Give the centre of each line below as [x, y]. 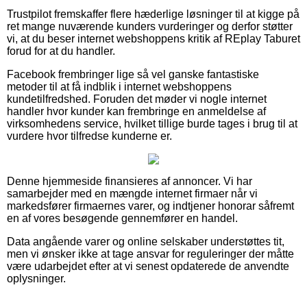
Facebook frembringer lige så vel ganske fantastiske [133, 74]
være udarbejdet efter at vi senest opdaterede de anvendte [148, 266]
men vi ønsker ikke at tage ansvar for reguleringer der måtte [150, 254]
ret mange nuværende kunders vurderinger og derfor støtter [150, 26]
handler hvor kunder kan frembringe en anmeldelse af [136, 111]
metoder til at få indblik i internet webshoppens [119, 86]
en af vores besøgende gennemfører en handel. [122, 218]
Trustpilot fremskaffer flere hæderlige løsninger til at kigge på [153, 14]
